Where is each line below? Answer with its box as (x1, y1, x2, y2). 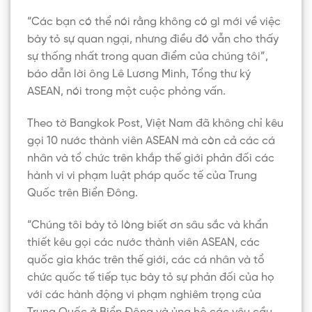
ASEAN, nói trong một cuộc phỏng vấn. (27, 85, 226, 97)
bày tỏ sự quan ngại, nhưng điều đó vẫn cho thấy (27, 33, 279, 45)
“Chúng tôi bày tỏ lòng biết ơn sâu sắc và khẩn (27, 219, 268, 231)
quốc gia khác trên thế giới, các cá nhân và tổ (27, 253, 265, 266)
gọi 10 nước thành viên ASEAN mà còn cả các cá (27, 134, 275, 147)
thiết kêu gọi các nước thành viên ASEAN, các (27, 236, 260, 249)
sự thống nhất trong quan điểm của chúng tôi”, (27, 50, 268, 63)
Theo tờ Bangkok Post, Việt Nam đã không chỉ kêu (27, 117, 283, 130)
